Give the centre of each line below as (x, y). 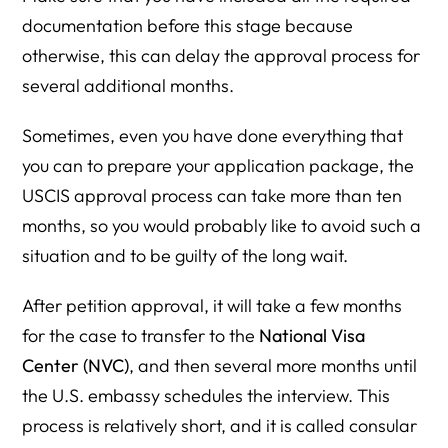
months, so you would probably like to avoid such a (222, 225)
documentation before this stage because (188, 25)
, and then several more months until (273, 365)
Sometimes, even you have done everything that (213, 135)
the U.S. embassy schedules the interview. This (206, 395)
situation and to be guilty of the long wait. (185, 255)
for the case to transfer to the (141, 335)
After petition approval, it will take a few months (212, 305)
